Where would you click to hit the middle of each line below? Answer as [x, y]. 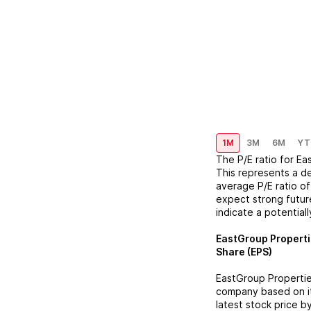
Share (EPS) [244, 252]
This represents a [257, 173]
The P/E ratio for [256, 159]
